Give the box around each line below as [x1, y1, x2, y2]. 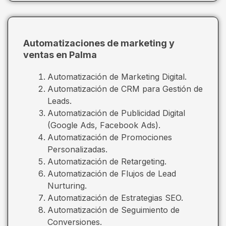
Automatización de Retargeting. [47, 156, 166, 166]
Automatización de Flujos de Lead [47, 168, 176, 179]
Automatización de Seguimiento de [47, 204, 180, 215]
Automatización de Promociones [47, 132, 172, 142]
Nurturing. [47, 180, 87, 191]
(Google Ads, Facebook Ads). [47, 120, 160, 130]
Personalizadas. [47, 144, 107, 154]
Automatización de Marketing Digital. [47, 71, 187, 82]
